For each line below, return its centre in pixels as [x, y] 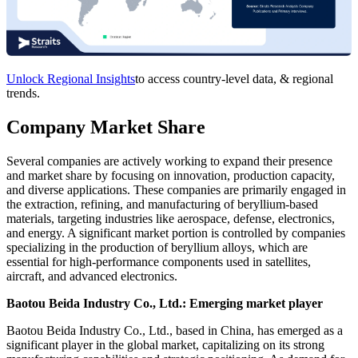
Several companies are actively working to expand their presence [169, 161]
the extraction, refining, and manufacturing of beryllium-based [162, 204]
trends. [23, 93]
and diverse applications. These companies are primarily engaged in [176, 189]
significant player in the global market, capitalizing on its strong [165, 344]
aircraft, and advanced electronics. [92, 276]
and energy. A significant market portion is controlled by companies [176, 233]
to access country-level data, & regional [234, 78]
